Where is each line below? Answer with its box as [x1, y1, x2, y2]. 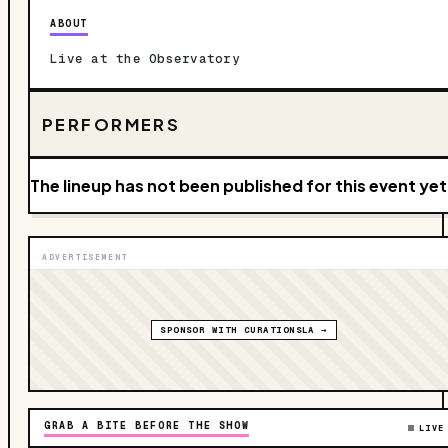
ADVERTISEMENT [42, 252, 128, 263]
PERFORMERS [42, 113, 181, 135]
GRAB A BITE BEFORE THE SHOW [44, 419, 250, 433]
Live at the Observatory [50, 50, 240, 67]
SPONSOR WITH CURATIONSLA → [160, 324, 328, 337]
